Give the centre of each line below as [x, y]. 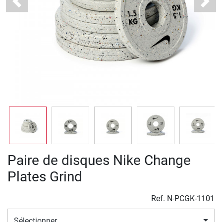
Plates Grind [45, 177]
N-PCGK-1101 [191, 199]
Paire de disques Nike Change [99, 161]
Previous [31, 6]
